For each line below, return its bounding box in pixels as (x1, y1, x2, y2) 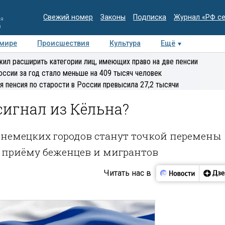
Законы (100, 13, 126, 22)
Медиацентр (17, 56, 60, 65)
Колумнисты (134, 56, 176, 65)
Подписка (133, 13, 167, 22)
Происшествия (37, 39, 89, 48)
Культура (109, 39, 141, 48)
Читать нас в (103, 168, 151, 178)
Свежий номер (43, 13, 93, 22)
